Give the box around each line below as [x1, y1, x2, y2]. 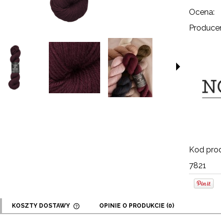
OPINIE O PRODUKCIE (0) [99, 202, 174, 209]
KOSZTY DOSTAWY [12, 202, 72, 209]
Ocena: [189, 7, 215, 17]
